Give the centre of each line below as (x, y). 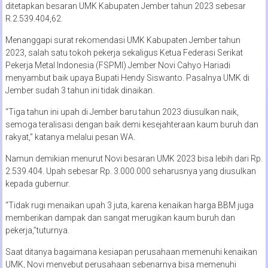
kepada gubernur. (37, 183)
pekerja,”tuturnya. (37, 230)
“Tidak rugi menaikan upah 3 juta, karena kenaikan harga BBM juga (129, 205)
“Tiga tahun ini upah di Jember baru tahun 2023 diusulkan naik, (122, 112)
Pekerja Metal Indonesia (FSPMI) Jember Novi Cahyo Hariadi (118, 65)
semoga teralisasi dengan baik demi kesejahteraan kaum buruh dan (132, 124)
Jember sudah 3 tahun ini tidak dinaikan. (80, 90)
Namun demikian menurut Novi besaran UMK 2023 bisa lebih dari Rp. (134, 158)
